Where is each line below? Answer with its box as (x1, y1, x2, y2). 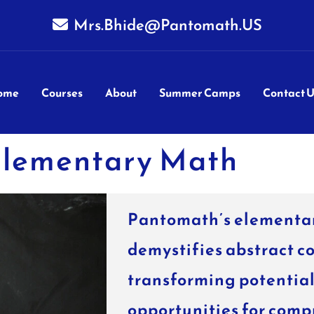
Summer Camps (159, 83, 240, 101)
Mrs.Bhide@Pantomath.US (71, 13, 262, 36)
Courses (41, 83, 83, 101)
